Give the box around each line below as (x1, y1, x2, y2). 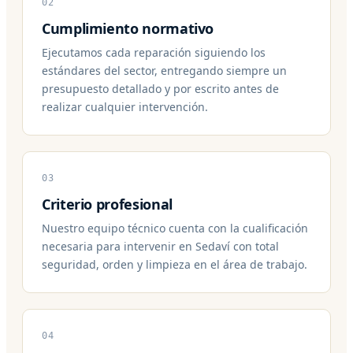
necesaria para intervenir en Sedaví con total (42, 238, 279, 254)
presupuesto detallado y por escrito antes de (42, 80, 279, 96)
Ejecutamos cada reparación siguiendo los (42, 44, 266, 60)
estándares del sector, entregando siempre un (42, 62, 287, 78)
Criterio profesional (42, 194, 173, 214)
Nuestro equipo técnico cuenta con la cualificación (42, 220, 308, 236)
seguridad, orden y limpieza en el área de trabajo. (42, 256, 307, 272)
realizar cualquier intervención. (42, 98, 208, 114)
